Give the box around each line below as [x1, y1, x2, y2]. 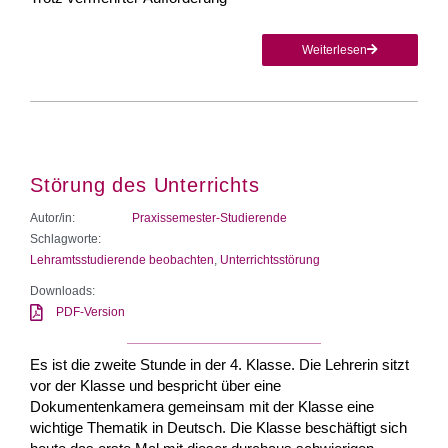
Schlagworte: [30, 231, 101, 246]
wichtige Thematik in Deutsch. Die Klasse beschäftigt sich [30, 418, 407, 436]
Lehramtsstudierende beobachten [30, 252, 214, 267]
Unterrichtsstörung [220, 252, 320, 267]
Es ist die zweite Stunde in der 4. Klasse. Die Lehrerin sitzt [30, 355, 409, 373]
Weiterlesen [302, 42, 367, 57]
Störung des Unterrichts [30, 173, 260, 196]
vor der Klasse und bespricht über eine [30, 376, 281, 394]
